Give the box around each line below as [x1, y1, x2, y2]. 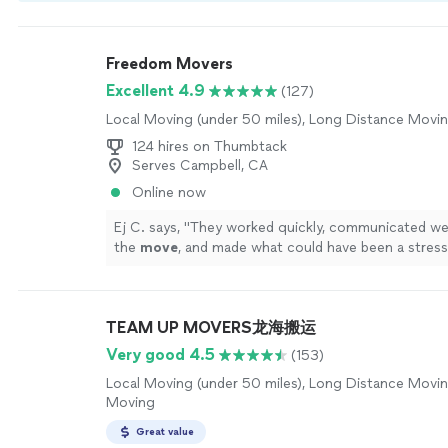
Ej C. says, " [114, 219, 190, 236]
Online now [132, 184, 206, 201]
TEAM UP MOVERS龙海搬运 [106, 318, 316, 337]
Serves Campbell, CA [132, 157, 268, 174]
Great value [136, 425, 194, 438]
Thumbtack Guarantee [119, 10, 264, 27]
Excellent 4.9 [106, 81, 205, 100]
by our [74, 10, 119, 27]
